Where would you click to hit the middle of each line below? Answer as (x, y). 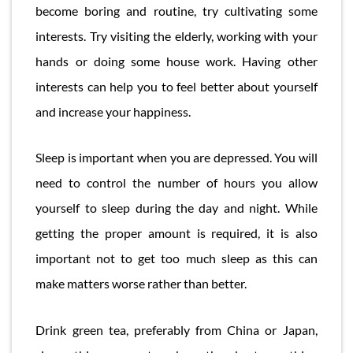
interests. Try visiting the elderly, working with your (176, 35)
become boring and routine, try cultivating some (176, 10)
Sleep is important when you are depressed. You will (176, 158)
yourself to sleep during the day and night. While (176, 208)
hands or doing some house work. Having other (176, 61)
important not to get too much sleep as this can (176, 258)
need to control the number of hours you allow (176, 183)
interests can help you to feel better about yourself (176, 86)
